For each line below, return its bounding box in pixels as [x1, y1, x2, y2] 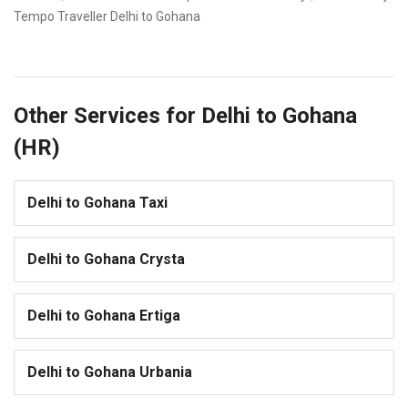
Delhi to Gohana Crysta [27, 250, 185, 269]
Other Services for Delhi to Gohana [14, 103, 357, 129]
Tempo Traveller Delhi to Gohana [14, 9, 200, 25]
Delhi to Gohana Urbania [27, 363, 192, 382]
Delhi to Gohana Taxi [27, 194, 168, 212]
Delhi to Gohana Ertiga [27, 307, 180, 325]
